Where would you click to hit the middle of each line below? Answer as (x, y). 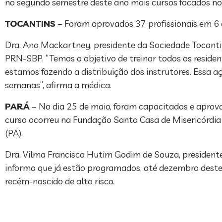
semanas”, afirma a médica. (58, 85)
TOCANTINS (30, 23)
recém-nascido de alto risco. (60, 181)
